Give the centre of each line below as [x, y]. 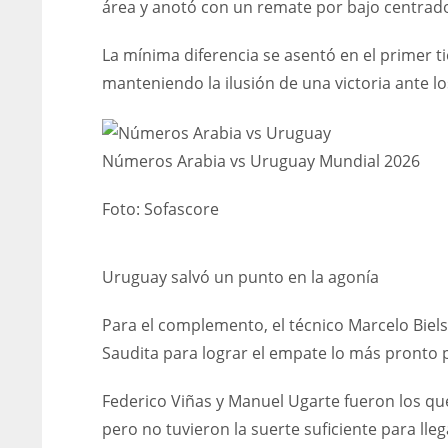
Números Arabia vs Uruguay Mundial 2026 [261, 160]
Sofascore [181, 208]
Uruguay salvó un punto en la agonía [240, 276]
